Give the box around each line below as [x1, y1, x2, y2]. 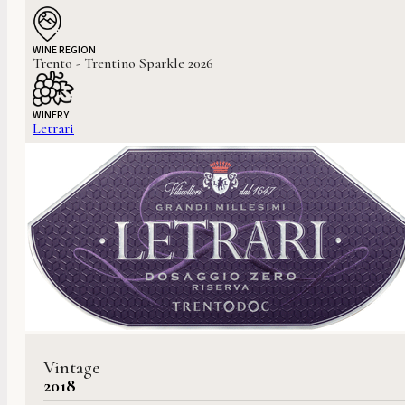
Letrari [33, 119, 74, 138]
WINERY [33, 108, 69, 124]
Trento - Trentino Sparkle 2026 [33, 54, 213, 73]
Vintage [43, 357, 99, 380]
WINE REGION [33, 42, 96, 59]
